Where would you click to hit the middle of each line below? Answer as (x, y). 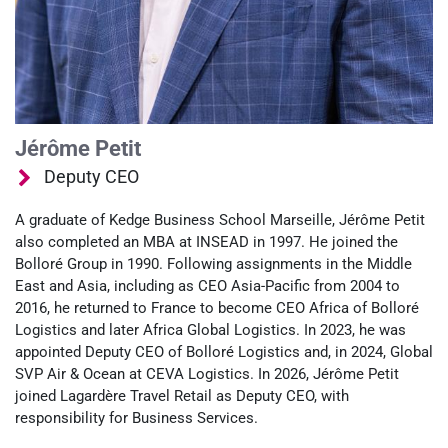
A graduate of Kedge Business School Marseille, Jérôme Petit (220, 220)
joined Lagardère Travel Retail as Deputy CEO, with (182, 396)
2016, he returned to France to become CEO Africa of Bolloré (217, 308)
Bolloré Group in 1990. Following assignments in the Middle (213, 264)
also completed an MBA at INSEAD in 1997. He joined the (206, 242)
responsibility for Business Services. (136, 418)
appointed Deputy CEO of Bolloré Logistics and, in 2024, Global (224, 352)
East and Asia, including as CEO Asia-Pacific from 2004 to (207, 286)
